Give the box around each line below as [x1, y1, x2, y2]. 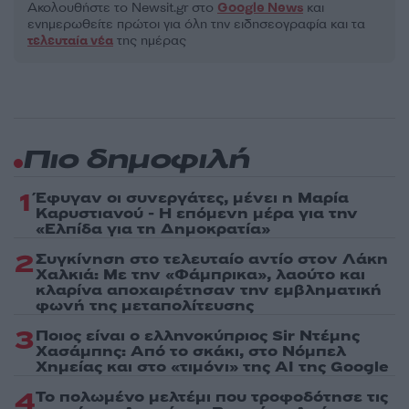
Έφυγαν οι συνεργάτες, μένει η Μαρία [36, 187, 349, 208]
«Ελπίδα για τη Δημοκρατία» [36, 218, 270, 239]
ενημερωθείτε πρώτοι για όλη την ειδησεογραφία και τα [27, 15, 365, 33]
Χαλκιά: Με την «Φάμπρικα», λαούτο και [36, 264, 365, 285]
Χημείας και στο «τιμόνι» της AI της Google [36, 356, 389, 377]
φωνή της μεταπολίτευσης [36, 295, 254, 316]
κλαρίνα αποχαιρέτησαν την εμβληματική [36, 279, 382, 300]
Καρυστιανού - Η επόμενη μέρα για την [36, 203, 358, 224]
